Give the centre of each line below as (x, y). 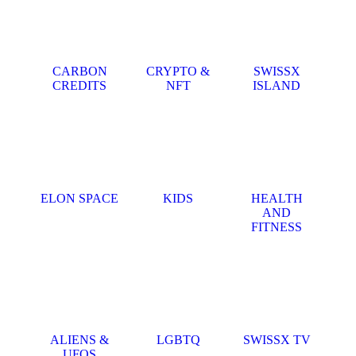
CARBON (79, 71)
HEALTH (277, 198)
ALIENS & (79, 340)
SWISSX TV (277, 340)
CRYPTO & (178, 71)
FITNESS (277, 227)
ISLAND (277, 85)
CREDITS (79, 85)
